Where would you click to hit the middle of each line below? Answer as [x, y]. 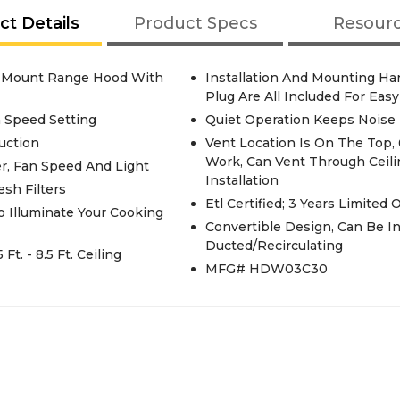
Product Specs [195, 23]
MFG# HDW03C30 [266, 269]
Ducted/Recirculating [274, 246]
